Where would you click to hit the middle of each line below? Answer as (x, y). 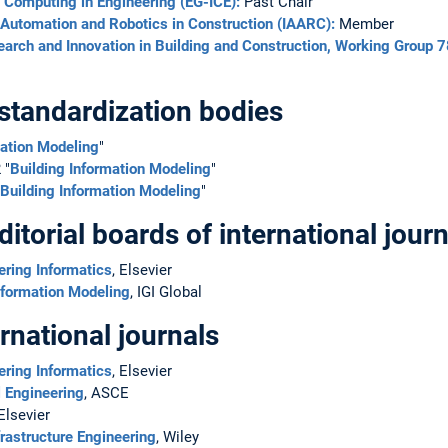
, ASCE (106, 392)
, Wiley (177, 436)
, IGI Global (166, 291)
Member (364, 23)
